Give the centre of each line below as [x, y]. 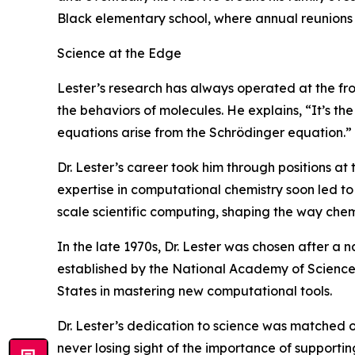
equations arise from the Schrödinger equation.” [204, 133]
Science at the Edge [119, 53]
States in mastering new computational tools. [195, 291]
